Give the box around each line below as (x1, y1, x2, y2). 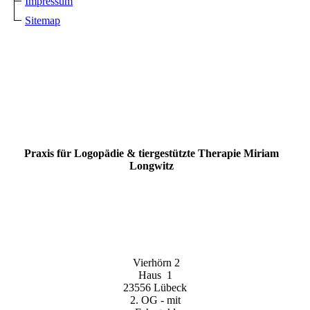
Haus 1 (138, 269, 172, 282)
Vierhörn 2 (130, 257, 180, 269)
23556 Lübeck (123, 282, 187, 294)
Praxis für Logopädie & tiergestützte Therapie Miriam (24, 147, 279, 160)
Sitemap (25, 15, 60, 27)
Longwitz (129, 160, 174, 172)
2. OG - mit (129, 294, 181, 307)
